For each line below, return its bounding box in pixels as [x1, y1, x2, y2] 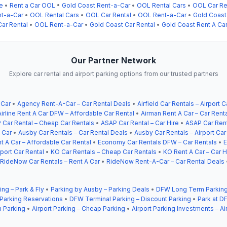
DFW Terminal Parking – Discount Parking [69, 195, 191, 203]
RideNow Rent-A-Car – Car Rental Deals [106, 157, 224, 165]
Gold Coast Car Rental [90, 20, 155, 28]
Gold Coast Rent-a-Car [62, 1, 130, 9]
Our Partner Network [71, 55, 156, 65]
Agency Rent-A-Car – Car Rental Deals [17, 99, 131, 107]
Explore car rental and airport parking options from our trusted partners [9, 69, 218, 78]
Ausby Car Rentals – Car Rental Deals [18, 128, 128, 136]
